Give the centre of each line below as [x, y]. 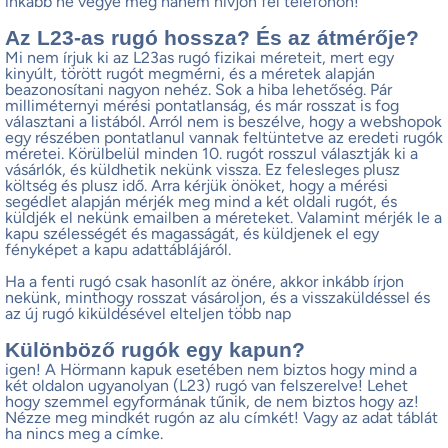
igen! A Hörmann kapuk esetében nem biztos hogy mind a [211, 369]
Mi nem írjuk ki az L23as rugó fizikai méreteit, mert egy [199, 57]
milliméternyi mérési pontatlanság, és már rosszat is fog [202, 105]
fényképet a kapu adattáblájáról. [118, 249]
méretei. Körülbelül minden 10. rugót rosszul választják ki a [211, 153]
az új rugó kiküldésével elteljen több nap [148, 313]
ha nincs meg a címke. [84, 433]
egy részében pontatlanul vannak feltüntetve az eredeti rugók [224, 137]
